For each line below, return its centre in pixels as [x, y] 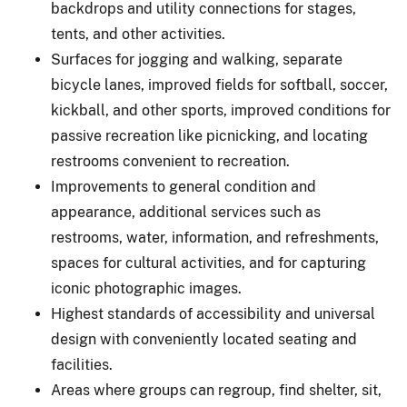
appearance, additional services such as [186, 212]
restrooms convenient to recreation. [170, 161]
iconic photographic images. [146, 288]
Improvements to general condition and [184, 186]
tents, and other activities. [138, 34]
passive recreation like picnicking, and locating [209, 135]
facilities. [82, 364]
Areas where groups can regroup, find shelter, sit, [216, 390]
